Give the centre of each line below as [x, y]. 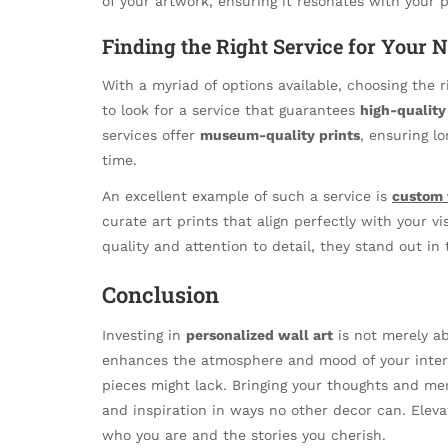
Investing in [144, 335]
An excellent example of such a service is [247, 196]
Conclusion [160, 294]
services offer [151, 135]
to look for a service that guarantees [231, 110]
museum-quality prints [280, 135]
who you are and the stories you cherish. [244, 435]
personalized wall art [259, 335]
